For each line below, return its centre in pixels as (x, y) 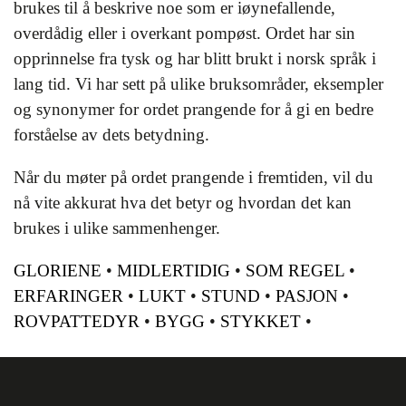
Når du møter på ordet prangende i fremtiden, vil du (193, 177)
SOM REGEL (295, 270)
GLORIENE (58, 270)
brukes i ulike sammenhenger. (117, 227)
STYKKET (261, 321)
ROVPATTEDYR (77, 321)
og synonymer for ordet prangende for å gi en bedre (193, 109)
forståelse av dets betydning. (111, 134)
